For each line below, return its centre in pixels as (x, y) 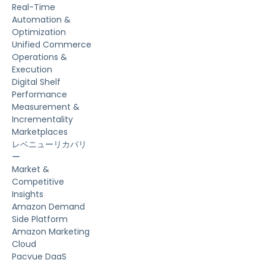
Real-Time (34, 7)
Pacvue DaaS (39, 257)
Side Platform (40, 219)
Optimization (39, 32)
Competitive (38, 182)
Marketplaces (40, 132)
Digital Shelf (36, 82)
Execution (32, 70)
